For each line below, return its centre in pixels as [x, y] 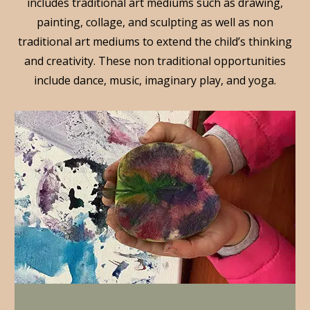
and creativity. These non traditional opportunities [155, 61]
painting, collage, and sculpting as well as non [155, 22]
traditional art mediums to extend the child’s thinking [155, 42]
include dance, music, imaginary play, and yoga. [155, 80]
